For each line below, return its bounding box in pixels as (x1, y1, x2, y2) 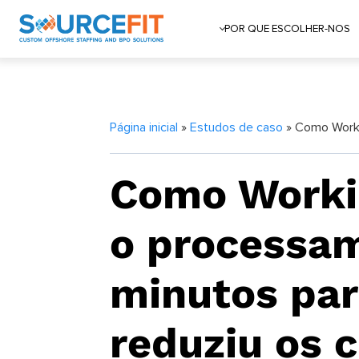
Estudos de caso (190, 121, 283, 134)
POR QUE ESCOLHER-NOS (224, 23, 351, 34)
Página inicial (110, 121, 178, 134)
